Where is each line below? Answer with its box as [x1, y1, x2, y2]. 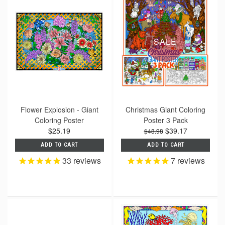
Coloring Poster [35, 115, 84, 125]
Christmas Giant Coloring [126, 104, 206, 115]
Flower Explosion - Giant [20, 104, 98, 115]
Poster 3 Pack [143, 115, 188, 125]
